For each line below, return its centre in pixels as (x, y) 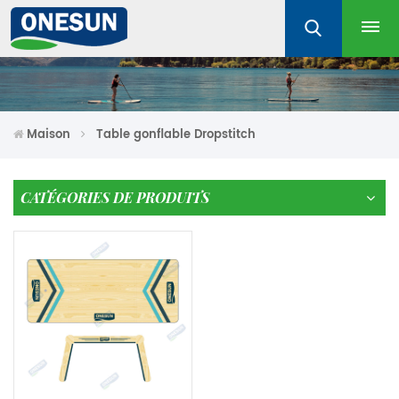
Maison (49, 135)
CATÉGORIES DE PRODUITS (115, 198)
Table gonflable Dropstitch (176, 135)
